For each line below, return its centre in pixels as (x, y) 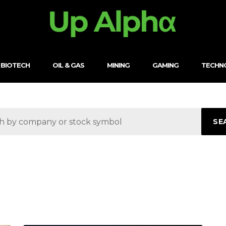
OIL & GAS (68, 65)
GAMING (165, 65)
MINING (118, 65)
